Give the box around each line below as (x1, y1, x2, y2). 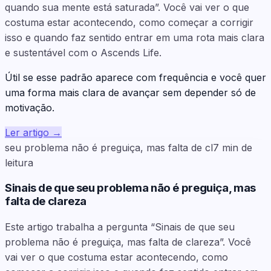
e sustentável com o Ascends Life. (5, 46, 162, 59)
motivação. (5, 101, 54, 114)
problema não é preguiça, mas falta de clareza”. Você (5, 236, 251, 249)
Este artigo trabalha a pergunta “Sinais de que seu (5, 221, 235, 233)
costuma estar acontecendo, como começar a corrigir (5, 16, 253, 28)
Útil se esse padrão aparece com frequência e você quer (5, 71, 266, 83)
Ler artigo (5, 126, 49, 139)
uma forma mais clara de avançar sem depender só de (5, 86, 256, 99)
